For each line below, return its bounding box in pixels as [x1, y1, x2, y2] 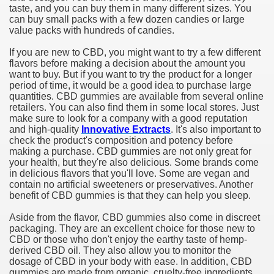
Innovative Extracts [81, 124, 171, 135]
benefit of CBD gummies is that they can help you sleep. [9, 190, 251, 201]
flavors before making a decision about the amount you [9, 58, 245, 68]
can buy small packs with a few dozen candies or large [9, 14, 245, 24]
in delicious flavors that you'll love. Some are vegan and [9, 168, 250, 179]
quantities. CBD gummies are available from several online [9, 91, 264, 102]
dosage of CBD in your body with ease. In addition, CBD [9, 256, 252, 267]
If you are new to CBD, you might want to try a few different [9, 47, 261, 57]
